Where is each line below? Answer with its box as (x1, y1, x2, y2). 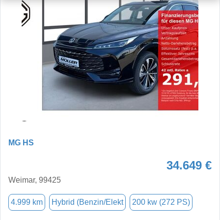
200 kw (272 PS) (132, 197, 190, 206)
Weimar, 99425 (8, 175, 61, 184)
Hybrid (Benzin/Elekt (52, 197, 123, 206)
